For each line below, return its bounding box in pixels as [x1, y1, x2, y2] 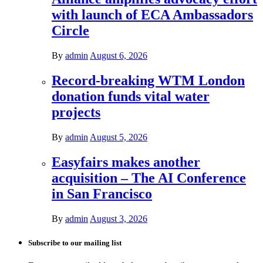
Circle [52, 23, 89, 39]
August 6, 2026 [90, 50, 147, 61]
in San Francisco [52, 186, 152, 201]
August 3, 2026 [90, 213, 147, 224]
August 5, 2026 [90, 132, 147, 143]
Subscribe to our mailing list [28, 238, 122, 248]
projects [52, 104, 100, 120]
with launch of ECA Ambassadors [52, 7, 253, 23]
